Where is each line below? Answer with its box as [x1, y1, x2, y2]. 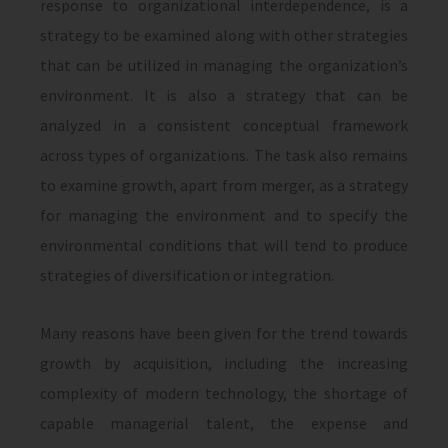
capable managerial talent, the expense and [40, 413, 408, 433]
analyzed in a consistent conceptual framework [40, 115, 408, 135]
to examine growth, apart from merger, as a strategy [40, 175, 408, 195]
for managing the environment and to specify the [40, 205, 408, 225]
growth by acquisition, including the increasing [40, 353, 408, 373]
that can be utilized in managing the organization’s [40, 55, 408, 75]
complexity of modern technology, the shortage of [40, 383, 408, 403]
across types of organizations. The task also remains [40, 145, 408, 165]
